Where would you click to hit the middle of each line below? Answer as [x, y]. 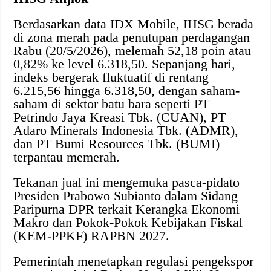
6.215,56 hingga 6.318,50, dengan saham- [127, 91]
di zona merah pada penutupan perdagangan [132, 38]
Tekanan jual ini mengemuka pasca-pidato [127, 183]
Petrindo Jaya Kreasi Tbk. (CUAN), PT [120, 117]
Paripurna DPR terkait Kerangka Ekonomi [127, 209]
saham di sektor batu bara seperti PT [112, 104]
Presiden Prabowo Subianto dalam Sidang [126, 196]
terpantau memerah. [67, 157]
